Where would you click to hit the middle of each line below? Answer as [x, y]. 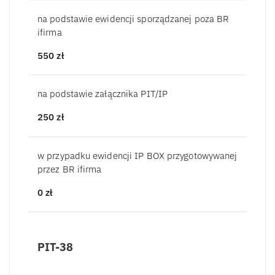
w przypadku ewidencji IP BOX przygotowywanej [137, 155]
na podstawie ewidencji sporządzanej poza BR [134, 18]
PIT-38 [55, 247]
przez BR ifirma [70, 169]
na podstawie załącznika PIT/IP [103, 94]
